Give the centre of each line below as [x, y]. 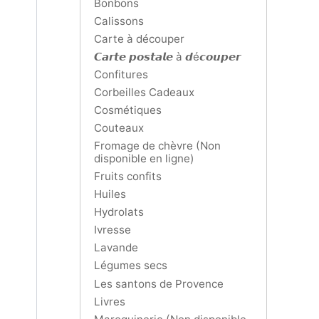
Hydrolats [119, 212]
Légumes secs [131, 266]
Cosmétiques [128, 110]
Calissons [119, 21]
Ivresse [113, 230]
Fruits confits [128, 177]
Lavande [116, 248]
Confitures [121, 75]
